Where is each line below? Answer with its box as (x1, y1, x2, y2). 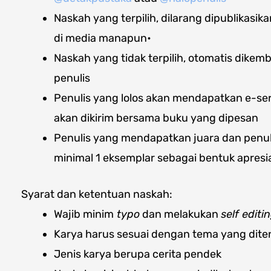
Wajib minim (54, 207, 114, 221)
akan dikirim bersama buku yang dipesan (54, 111, 258, 125)
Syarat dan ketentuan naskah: (21, 187, 172, 201)
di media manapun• (54, 31, 151, 45)
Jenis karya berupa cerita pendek (54, 247, 221, 261)
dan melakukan (140, 207, 221, 221)
